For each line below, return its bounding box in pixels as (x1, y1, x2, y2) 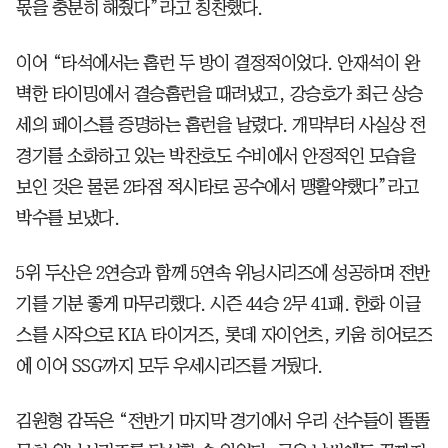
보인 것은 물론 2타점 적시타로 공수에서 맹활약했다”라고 (16, 177, 419, 196)
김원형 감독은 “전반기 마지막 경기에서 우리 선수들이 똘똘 (16, 411, 429, 430)
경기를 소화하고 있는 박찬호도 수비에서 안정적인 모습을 (16, 146, 415, 165)
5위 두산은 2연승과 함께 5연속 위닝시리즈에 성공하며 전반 (16, 263, 430, 282)
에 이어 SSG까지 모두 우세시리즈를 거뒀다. (16, 356, 323, 375)
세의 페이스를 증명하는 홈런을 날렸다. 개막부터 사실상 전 (16, 115, 425, 134)
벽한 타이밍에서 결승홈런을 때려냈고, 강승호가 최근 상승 (16, 84, 423, 103)
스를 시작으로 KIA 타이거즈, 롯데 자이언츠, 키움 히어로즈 (16, 325, 432, 344)
